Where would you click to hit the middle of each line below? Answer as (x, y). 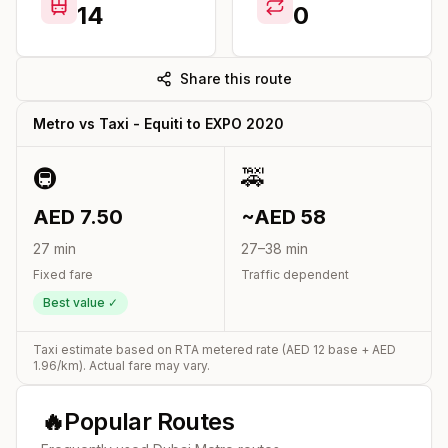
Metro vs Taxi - (88, 123)
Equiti (163, 123)
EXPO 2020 (244, 123)
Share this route (236, 78)
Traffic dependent (295, 274)
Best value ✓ (80, 302)
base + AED (360, 349)
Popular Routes (149, 421)
